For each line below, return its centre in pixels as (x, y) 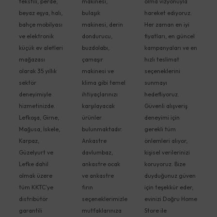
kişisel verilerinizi (167, 152)
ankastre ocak (101, 164)
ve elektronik (36, 36)
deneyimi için (162, 117)
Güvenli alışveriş (166, 106)
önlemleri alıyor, (166, 140)
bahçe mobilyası (41, 24)
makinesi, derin (102, 24)
